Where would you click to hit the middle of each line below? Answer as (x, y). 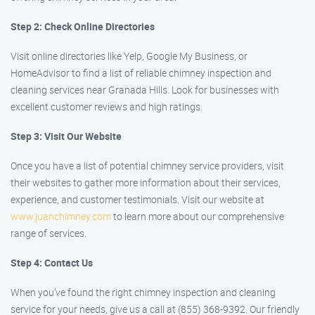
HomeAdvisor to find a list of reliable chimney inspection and (141, 73)
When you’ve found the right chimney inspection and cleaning (143, 292)
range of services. (49, 233)
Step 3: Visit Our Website (66, 136)
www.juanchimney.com (61, 216)
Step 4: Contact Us (52, 263)
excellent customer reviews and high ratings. (107, 107)
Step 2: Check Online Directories (83, 26)
